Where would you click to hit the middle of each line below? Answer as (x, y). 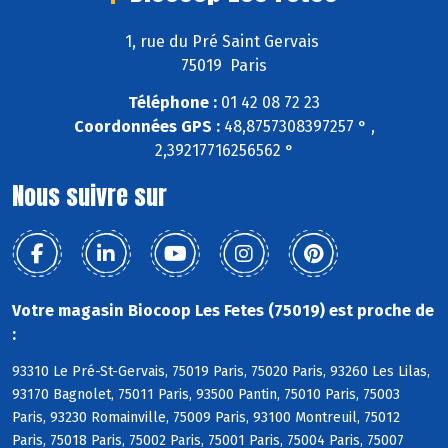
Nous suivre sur (89, 195)
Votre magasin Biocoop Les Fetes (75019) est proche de (223, 310)
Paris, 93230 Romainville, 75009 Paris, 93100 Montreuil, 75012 (206, 417)
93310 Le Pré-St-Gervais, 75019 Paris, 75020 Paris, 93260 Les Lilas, (221, 371)
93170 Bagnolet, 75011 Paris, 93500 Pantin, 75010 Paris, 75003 (206, 394)
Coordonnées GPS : (146, 126)
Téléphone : (172, 102)
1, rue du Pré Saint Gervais (224, 41)
